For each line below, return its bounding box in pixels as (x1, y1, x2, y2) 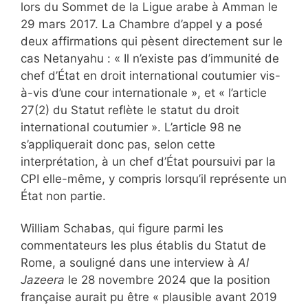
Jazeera (21, 272, 65, 287)
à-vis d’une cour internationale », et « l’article (21, 85, 267, 100)
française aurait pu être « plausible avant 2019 (21, 289, 277, 304)
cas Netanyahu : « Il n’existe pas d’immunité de (21, 51, 279, 65)
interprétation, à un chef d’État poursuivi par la (21, 154, 276, 168)
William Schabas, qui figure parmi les (21, 221, 223, 235)
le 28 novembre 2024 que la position (65, 272, 270, 287)
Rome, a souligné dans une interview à (21, 255, 238, 269)
